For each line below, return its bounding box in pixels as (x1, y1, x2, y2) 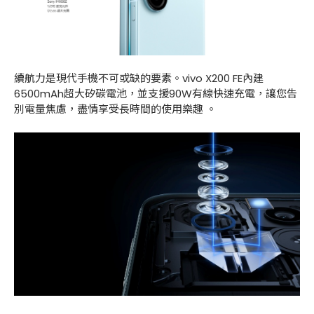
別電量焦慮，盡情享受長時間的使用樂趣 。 (14, 102, 217, 117)
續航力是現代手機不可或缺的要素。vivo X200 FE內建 (14, 71, 264, 86)
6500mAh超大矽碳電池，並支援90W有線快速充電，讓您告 (14, 86, 297, 102)
